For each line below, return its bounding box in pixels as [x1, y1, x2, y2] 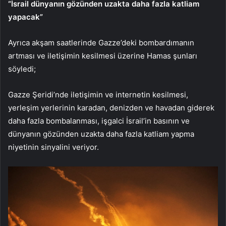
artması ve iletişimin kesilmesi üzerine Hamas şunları [8, 51, 197, 61]
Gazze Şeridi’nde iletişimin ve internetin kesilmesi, [8, 90, 188, 100]
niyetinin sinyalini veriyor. [8, 142, 99, 152]
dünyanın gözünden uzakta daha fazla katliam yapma [8, 129, 194, 139]
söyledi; [8, 64, 36, 74]
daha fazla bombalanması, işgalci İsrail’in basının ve [8, 116, 190, 126]
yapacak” [8, 12, 43, 22]
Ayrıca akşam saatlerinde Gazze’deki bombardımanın [8, 38, 194, 48]
